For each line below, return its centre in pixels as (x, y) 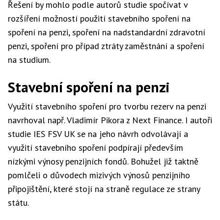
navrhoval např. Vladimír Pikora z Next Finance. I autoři (110, 120)
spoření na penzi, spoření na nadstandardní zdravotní (107, 32)
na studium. (29, 60)
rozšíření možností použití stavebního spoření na (99, 18)
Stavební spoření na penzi (89, 87)
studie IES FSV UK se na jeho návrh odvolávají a (98, 134)
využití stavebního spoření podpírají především (96, 148)
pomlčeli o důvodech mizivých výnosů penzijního (99, 175)
